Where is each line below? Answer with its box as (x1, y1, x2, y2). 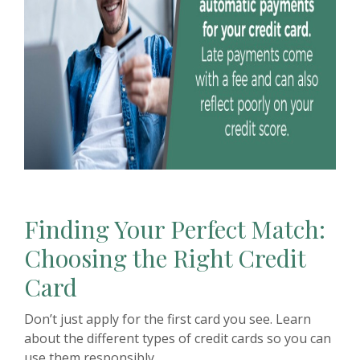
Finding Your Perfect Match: (24, 212, 325, 245)
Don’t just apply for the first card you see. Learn (24, 309, 311, 328)
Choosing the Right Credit (24, 241, 305, 274)
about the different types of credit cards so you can (24, 329, 331, 347)
